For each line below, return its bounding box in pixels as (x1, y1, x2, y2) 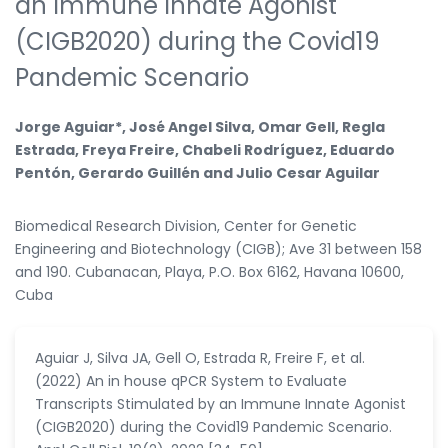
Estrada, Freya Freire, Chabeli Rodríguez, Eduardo (15, 139, 395, 160)
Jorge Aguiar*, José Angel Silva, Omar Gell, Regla (15, 116, 385, 137)
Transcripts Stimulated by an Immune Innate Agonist (35, 393, 406, 414)
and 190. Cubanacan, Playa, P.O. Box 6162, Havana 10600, (15, 261, 404, 282)
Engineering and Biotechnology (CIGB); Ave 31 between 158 (15, 238, 422, 259)
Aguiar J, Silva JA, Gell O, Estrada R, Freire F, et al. (35, 347, 365, 368)
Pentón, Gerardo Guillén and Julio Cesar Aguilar (15, 162, 380, 183)
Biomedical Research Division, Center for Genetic (15, 215, 357, 236)
